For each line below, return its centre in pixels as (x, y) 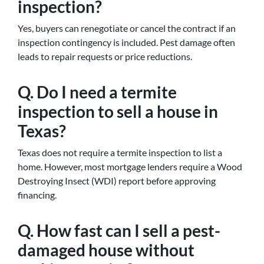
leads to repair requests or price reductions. (105, 56)
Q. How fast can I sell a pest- (119, 230)
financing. (37, 195)
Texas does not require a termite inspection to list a (120, 152)
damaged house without (106, 250)
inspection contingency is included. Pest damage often (126, 42)
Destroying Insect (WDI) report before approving (117, 181)
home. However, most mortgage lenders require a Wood (130, 166)
